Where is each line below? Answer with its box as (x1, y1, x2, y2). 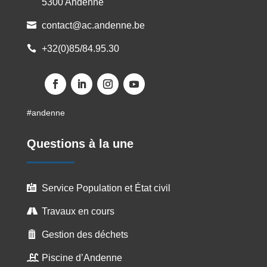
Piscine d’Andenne (41, 252, 122, 263)
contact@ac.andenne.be (41, 20, 145, 30)
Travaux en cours (41, 206, 114, 216)
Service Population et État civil (41, 182, 170, 193)
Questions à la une (26, 136, 133, 150)
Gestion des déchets (41, 229, 128, 240)
